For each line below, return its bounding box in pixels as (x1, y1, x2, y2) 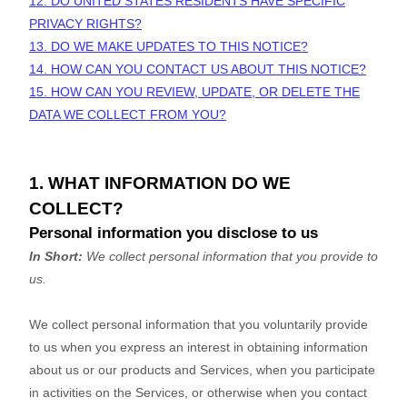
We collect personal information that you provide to (86, 249, 378, 264)
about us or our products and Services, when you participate (29, 362, 375, 378)
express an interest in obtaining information (120, 340, 368, 355)
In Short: (29, 249, 83, 264)
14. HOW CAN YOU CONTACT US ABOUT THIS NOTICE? (29, 62, 366, 77)
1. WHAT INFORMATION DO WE (29, 174, 291, 194)
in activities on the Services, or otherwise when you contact (29, 385, 367, 401)
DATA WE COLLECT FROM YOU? (29, 107, 226, 123)
